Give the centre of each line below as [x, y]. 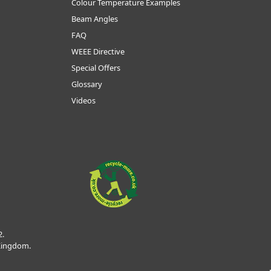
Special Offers [96, 68]
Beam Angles [95, 19]
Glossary [87, 84]
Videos [83, 101]
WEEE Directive [98, 52]
